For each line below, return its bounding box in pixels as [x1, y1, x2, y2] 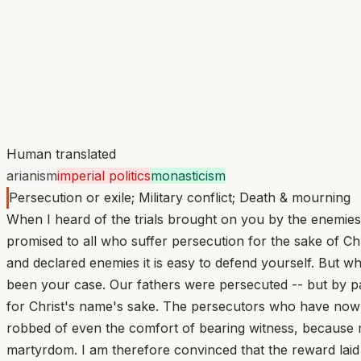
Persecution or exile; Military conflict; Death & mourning [9, 189, 351, 205]
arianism [6, 167, 57, 184]
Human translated [6, 145, 116, 162]
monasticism [151, 167, 226, 184]
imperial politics [57, 167, 151, 184]
